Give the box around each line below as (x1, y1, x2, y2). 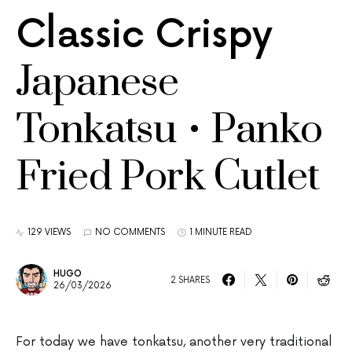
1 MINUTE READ (189, 227, 252, 237)
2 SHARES (170, 274, 210, 285)
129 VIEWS (27, 227, 71, 237)
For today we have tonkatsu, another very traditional (16, 335, 332, 350)
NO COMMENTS (95, 227, 165, 237)
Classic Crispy (16, 13, 273, 58)
